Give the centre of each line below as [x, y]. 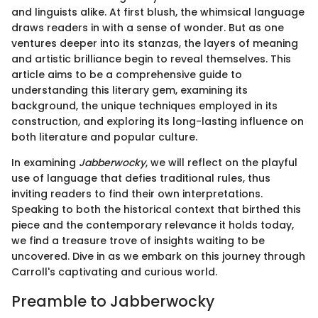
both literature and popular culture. [104, 137]
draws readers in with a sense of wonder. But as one [148, 27]
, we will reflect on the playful [221, 162]
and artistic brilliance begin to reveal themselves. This [151, 59]
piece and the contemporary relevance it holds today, [153, 225]
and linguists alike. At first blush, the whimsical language [158, 12]
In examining [45, 162]
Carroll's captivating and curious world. [114, 272]
